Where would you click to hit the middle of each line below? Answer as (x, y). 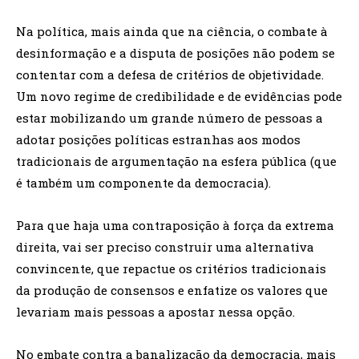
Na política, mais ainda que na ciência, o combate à (172, 32)
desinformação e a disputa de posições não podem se (175, 53)
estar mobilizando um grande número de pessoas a (169, 118)
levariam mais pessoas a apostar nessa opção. (155, 312)
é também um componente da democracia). (143, 183)
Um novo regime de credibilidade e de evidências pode (179, 97)
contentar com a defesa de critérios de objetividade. (170, 75)
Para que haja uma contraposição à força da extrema (175, 226)
